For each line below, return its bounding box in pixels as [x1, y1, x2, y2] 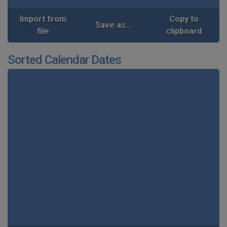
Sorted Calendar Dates [8, 52, 121, 67]
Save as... [95, 20, 132, 30]
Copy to [169, 14, 199, 24]
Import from [19, 14, 66, 24]
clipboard [166, 26, 202, 36]
